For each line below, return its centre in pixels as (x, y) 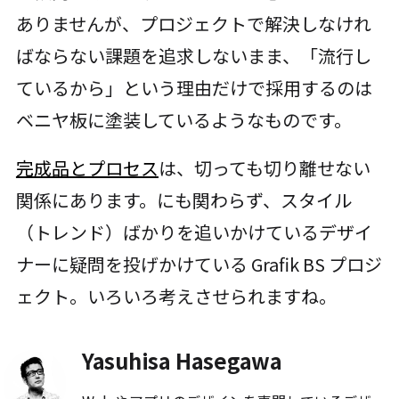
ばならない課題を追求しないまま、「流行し (193, 56)
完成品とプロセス (87, 168)
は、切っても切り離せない (264, 168)
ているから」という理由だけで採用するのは (194, 88)
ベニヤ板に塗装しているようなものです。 (183, 120)
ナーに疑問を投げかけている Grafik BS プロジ (199, 264)
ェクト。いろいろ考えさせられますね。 (176, 296)
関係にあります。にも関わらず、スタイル (183, 200)
